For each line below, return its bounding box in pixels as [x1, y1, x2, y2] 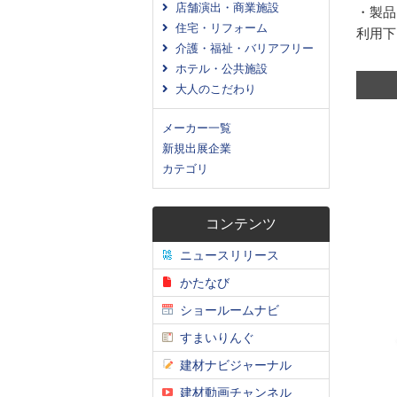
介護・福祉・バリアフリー [168, 42, 314, 55]
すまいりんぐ [173, 331, 254, 345]
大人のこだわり [168, 82, 256, 96]
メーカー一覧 [162, 121, 231, 135]
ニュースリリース [173, 248, 279, 262]
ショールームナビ [173, 303, 279, 317]
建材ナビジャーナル [173, 358, 292, 372]
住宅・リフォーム [168, 21, 268, 35]
